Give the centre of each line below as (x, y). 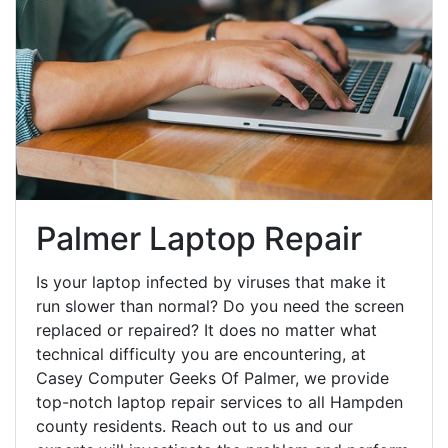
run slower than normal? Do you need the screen (220, 306)
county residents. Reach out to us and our (194, 426)
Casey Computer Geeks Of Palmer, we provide (212, 378)
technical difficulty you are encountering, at (201, 354)
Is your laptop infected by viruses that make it (211, 282)
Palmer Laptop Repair (199, 239)
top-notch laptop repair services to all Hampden (219, 402)
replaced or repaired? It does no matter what (206, 330)
